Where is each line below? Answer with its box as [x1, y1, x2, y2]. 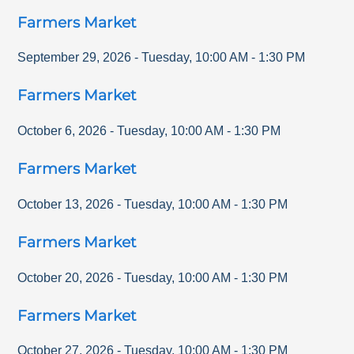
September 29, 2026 [17, 51, 132, 65]
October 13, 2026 [17, 197, 115, 211]
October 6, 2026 [17, 124, 107, 138]
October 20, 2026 [17, 270, 115, 284]
